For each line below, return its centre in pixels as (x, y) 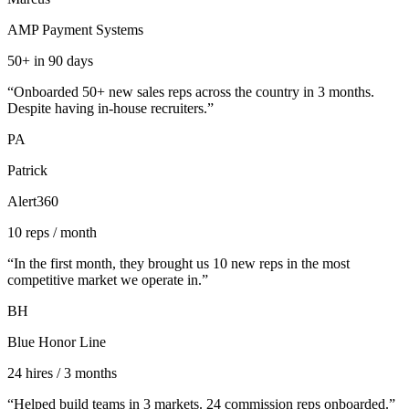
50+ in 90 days (50, 61)
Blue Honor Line (57, 342)
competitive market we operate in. (105, 280)
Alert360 (33, 202)
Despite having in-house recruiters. (107, 109)
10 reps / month (52, 233)
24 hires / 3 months (62, 373)
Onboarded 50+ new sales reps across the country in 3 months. (194, 92)
